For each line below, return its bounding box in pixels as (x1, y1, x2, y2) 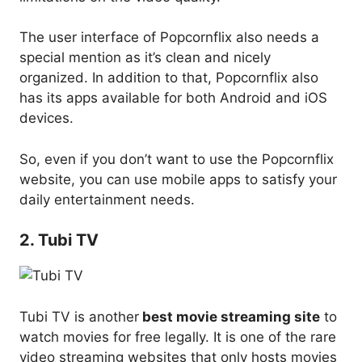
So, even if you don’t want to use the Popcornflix (19, 150, 334, 167)
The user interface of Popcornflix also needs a (19, 29, 319, 46)
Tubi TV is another (19, 308, 139, 325)
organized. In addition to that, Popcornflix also (19, 69, 318, 86)
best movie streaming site (139, 308, 320, 325)
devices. (19, 110, 74, 127)
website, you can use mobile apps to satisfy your (19, 170, 337, 187)
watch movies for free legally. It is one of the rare (19, 328, 336, 345)
